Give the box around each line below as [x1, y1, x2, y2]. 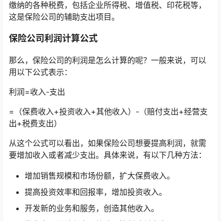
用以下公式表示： [9, 67, 72, 77]
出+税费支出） [9, 118, 62, 128]
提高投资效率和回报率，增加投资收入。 [25, 187, 167, 197]
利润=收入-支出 [9, 87, 65, 97]
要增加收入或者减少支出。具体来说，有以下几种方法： [9, 150, 206, 160]
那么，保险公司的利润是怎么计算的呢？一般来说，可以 [9, 55, 206, 65]
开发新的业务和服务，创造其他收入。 [25, 203, 159, 213]
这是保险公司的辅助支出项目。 [9, 12, 119, 22]
